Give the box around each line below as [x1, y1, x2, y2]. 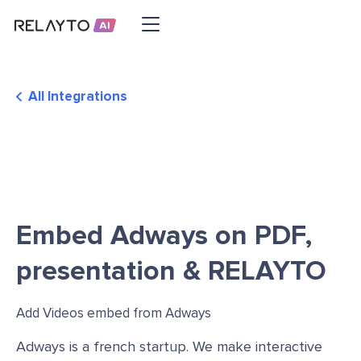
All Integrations [28, 88, 127, 105]
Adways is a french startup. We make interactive [16, 338, 322, 355]
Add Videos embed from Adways [16, 305, 211, 322]
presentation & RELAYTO [16, 255, 326, 288]
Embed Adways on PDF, [16, 219, 312, 252]
